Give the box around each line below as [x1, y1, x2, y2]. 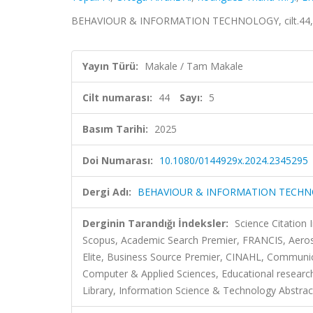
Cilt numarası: [82, 91, 152, 104]
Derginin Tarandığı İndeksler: [82, 217, 228, 230]
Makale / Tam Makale [145, 59, 243, 73]
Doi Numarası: [82, 154, 153, 167]
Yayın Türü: [82, 59, 138, 73]
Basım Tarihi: [82, 122, 148, 136]
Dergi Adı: [82, 185, 131, 198]
